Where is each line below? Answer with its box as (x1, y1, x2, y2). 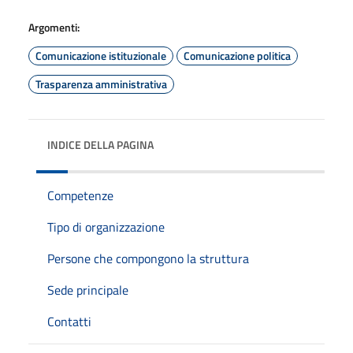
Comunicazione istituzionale (35, 46, 166, 64)
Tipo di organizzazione (47, 217, 165, 236)
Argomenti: (28, 18, 80, 35)
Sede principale (47, 280, 128, 299)
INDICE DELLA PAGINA (47, 136, 154, 153)
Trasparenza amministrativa (35, 75, 167, 92)
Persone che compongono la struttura (47, 248, 249, 268)
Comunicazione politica (184, 46, 291, 64)
